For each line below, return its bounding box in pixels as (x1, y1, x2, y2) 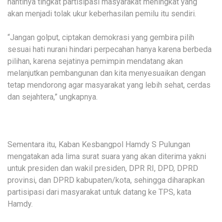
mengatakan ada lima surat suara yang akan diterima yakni (7, 151, 206, 161)
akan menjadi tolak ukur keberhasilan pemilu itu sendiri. (7, 8, 196, 18)
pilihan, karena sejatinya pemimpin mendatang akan (7, 56, 183, 66)
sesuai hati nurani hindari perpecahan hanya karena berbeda (7, 44, 212, 54)
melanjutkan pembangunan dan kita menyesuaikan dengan (7, 68, 206, 78)
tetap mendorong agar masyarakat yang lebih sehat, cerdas (7, 80, 211, 90)
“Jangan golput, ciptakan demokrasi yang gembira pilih (7, 32, 194, 42)
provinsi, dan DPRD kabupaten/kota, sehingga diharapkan (7, 175, 205, 185)
